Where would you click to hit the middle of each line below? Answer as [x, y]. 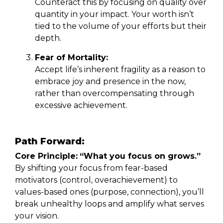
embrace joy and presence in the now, [110, 81]
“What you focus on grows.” [140, 156]
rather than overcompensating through [114, 93]
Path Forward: [50, 141]
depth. [48, 38]
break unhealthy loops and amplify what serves [110, 204]
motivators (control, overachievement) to [96, 180]
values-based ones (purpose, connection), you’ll [110, 192]
